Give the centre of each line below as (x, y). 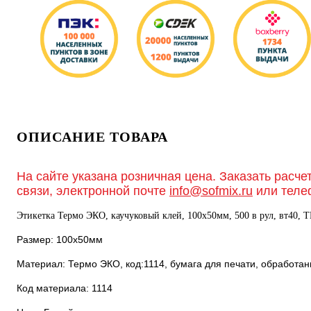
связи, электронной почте (93, 191)
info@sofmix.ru (211, 191)
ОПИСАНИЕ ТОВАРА (92, 137)
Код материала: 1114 (65, 288)
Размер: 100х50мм (60, 239)
